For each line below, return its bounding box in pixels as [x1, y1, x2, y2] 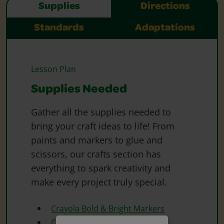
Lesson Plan [31, 63, 76, 74]
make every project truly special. [31, 175, 167, 188]
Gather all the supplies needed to [31, 105, 171, 118]
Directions [140, 1, 190, 12]
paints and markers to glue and [31, 133, 162, 146]
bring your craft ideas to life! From [31, 119, 174, 132]
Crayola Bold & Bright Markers [51, 202, 164, 214]
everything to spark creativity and [31, 161, 170, 174]
